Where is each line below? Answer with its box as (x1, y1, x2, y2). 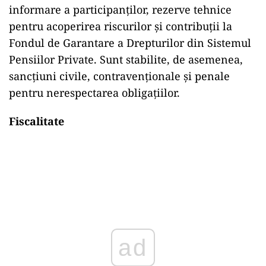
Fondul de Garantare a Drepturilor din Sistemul (9, 36, 251, 50)
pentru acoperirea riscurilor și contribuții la (9, 19, 232, 33)
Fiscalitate (9, 114, 64, 128)
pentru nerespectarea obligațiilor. (9, 85, 180, 100)
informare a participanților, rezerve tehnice (9, 2, 232, 17)
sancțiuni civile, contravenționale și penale (9, 69, 230, 83)
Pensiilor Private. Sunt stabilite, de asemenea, (9, 52, 243, 66)
